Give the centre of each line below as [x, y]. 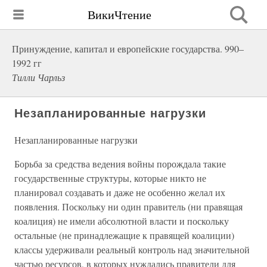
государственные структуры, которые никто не [110, 178]
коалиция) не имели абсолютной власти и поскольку [122, 221]
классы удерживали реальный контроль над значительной [132, 249]
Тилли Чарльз [38, 77]
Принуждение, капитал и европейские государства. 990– [128, 49]
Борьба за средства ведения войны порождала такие [120, 164]
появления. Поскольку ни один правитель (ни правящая [128, 207]
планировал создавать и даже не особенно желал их [120, 192]
